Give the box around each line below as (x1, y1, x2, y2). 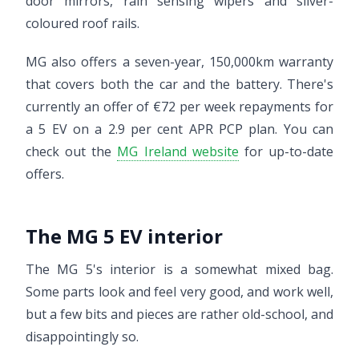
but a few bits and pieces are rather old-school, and (26, 305, 333, 323)
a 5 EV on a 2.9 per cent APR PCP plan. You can (26, 120, 333, 138)
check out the (26, 143, 118, 160)
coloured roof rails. (26, 14, 139, 32)
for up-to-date (238, 143, 334, 160)
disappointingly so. (26, 328, 139, 345)
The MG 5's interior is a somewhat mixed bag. (26, 260, 333, 278)
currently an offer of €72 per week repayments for (26, 98, 333, 115)
